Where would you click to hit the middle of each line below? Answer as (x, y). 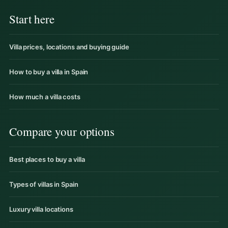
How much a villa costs (45, 96)
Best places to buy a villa (47, 159)
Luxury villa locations (41, 209)
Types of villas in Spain (44, 184)
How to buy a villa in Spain (49, 72)
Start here (32, 19)
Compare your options (62, 131)
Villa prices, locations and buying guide (69, 47)
